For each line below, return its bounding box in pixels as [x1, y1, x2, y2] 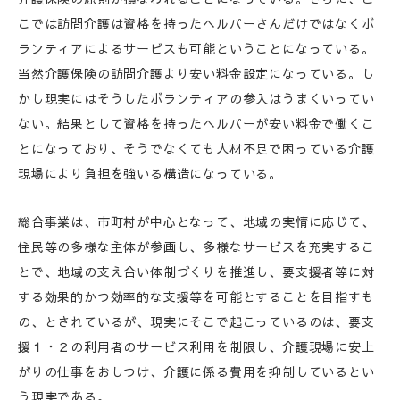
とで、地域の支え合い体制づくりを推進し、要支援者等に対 [18, 262, 375, 280]
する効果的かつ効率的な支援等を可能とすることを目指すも [18, 287, 375, 305]
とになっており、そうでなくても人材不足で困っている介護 [18, 139, 375, 157]
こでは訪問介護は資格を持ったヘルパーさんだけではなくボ [18, 14, 375, 32]
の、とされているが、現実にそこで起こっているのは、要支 [18, 312, 375, 330]
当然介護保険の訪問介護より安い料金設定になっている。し [18, 64, 375, 82]
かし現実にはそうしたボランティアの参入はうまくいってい [18, 89, 375, 107]
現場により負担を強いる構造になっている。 [18, 164, 282, 182]
